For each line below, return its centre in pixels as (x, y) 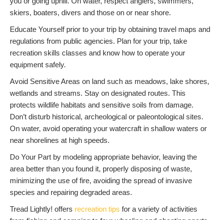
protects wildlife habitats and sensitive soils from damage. (102, 105)
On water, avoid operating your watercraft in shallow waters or (108, 129)
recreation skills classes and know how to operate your (97, 53)
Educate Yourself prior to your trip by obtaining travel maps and (110, 29)
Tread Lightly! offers (42, 209)
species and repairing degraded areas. (71, 192)
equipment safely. (38, 65)
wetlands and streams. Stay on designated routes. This (98, 93)
